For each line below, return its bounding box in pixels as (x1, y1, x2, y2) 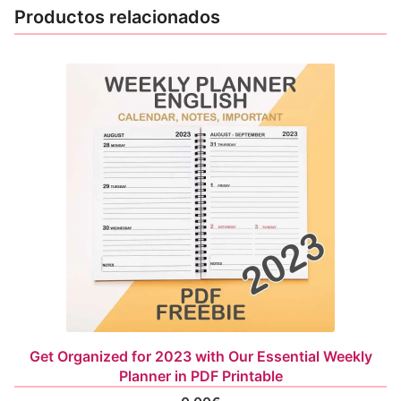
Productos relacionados (14, 5, 220, 28)
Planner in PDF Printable (118, 366, 283, 385)
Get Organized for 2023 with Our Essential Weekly (29, 346, 372, 365)
